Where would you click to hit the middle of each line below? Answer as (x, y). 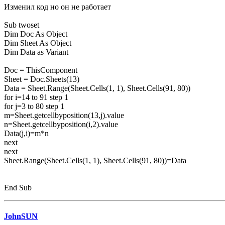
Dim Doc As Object (36, 34)
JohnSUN (21, 216)
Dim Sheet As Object (38, 43)
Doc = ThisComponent (41, 70)
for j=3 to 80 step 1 (34, 106)
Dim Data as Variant (36, 52)
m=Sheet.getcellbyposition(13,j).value (64, 116)
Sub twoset (22, 25)
